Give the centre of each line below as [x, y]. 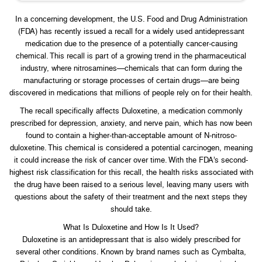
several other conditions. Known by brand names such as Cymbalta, [131, 251]
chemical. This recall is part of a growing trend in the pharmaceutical [131, 56]
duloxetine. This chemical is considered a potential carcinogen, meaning [131, 147]
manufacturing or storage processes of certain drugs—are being [131, 80]
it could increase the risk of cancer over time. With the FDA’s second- [131, 160]
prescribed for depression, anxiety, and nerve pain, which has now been [131, 123]
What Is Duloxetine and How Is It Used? [131, 227]
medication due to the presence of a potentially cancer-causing [131, 43]
